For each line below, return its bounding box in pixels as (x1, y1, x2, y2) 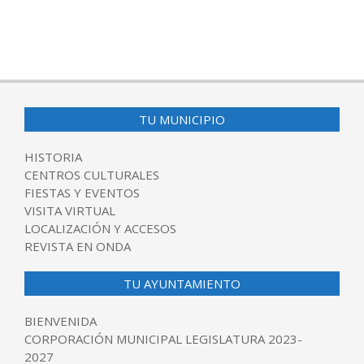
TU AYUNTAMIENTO (123, 275, 240, 292)
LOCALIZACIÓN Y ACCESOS (24, 220, 176, 237)
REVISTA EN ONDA (24, 238, 131, 255)
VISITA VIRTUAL (24, 202, 115, 219)
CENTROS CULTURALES (24, 167, 159, 184)
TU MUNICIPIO (139, 111, 225, 128)
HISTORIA (24, 149, 82, 166)
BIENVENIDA (24, 313, 97, 330)
